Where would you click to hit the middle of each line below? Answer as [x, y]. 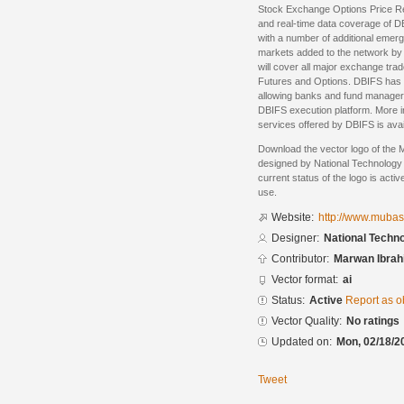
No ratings [373, 321]
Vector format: [305, 280]
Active [327, 301]
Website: [293, 218]
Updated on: [302, 342]
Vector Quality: [307, 321]
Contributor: [300, 259]
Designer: [295, 239]
